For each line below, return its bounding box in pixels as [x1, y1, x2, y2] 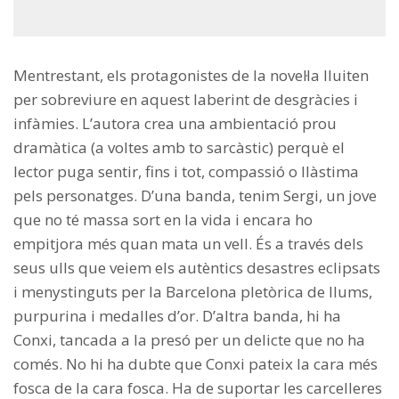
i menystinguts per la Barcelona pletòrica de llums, [13, 281, 372, 303]
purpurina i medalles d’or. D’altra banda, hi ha [13, 305, 341, 327]
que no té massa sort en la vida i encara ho [13, 209, 313, 231]
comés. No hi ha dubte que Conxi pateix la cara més [13, 354, 378, 375]
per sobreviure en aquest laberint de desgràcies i [13, 89, 358, 110]
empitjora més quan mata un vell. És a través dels [13, 233, 363, 255]
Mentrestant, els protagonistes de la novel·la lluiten [13, 65, 369, 86]
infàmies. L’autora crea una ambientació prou [13, 113, 337, 134]
